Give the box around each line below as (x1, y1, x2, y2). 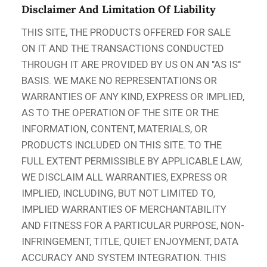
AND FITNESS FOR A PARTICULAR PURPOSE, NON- (21, 219, 244, 232)
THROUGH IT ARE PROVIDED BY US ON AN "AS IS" (21, 58, 241, 71)
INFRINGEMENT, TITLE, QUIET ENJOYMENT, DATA (21, 235, 238, 248)
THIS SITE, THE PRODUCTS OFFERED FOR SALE (21, 26, 231, 39)
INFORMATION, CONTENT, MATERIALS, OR (21, 123, 207, 135)
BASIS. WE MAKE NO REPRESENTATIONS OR (21, 74, 217, 87)
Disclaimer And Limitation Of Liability (21, 2, 216, 17)
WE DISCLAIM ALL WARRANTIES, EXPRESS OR (21, 171, 227, 184)
